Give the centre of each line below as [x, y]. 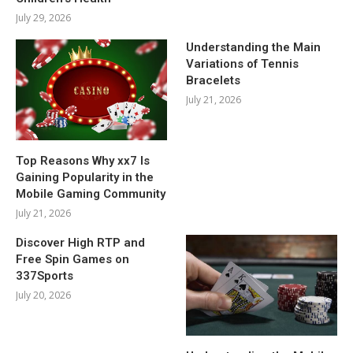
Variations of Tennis [243, 64]
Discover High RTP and [80, 243]
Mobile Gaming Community [91, 194]
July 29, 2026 [43, 18]
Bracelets [214, 81]
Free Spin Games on [72, 260]
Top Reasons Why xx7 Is [83, 161]
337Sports [45, 276]
